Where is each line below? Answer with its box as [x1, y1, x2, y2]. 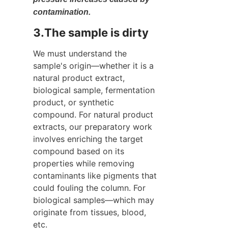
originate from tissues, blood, [33, 207, 146, 217]
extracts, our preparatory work [33, 121, 152, 132]
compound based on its [33, 146, 124, 156]
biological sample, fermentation [33, 84, 155, 95]
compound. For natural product [33, 109, 153, 120]
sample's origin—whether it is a [33, 60, 154, 71]
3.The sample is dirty [33, 25, 149, 39]
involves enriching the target [33, 133, 143, 144]
